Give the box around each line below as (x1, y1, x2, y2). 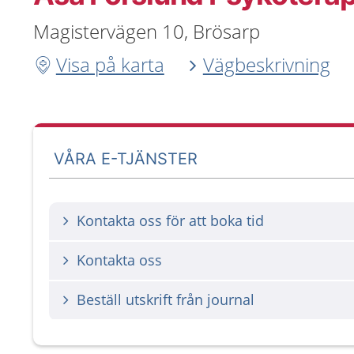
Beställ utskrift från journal (77, 290, 254, 309)
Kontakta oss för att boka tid (77, 211, 264, 230)
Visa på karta (55, 51, 164, 77)
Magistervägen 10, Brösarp (33, 18, 260, 44)
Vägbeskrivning (202, 51, 330, 77)
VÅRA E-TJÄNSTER (54, 149, 198, 168)
